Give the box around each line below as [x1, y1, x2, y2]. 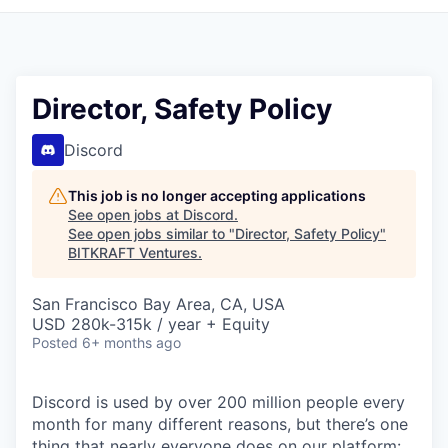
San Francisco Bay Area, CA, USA [32, 294, 285, 314]
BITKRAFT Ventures [68, 244, 198, 261]
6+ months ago [82, 334, 181, 351]
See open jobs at [68, 206, 183, 223]
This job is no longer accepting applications [68, 187, 366, 204]
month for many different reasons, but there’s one [32, 414, 408, 434]
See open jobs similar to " [68, 225, 235, 242]
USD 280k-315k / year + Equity [32, 314, 270, 334]
